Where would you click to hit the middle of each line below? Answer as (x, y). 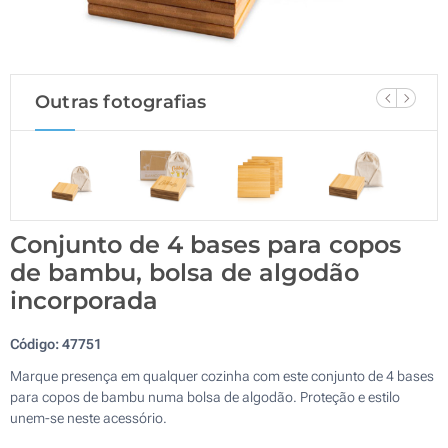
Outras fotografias (121, 102)
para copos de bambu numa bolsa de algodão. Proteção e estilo (205, 396)
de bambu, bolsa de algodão (184, 272)
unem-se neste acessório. (88, 417)
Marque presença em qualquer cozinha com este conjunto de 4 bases (222, 375)
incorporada (84, 300)
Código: (36, 343)
